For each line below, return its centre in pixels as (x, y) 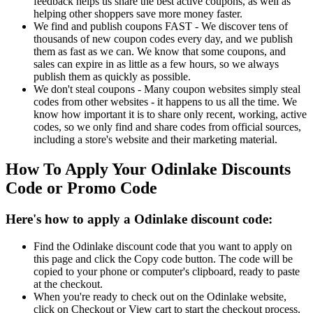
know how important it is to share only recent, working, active (170, 115)
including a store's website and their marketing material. (155, 140)
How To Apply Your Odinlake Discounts (148, 169)
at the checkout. (68, 284)
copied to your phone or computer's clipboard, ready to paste (167, 271)
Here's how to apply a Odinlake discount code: (139, 219)
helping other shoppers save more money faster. (138, 14)
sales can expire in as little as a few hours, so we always (156, 64)
